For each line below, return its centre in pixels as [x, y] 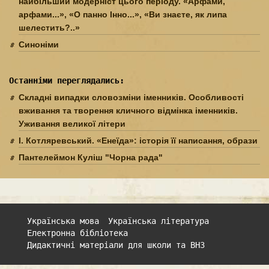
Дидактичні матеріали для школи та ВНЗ [116, 245]
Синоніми [39, 45]
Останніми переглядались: [67, 81]
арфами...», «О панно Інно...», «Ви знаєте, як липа [123, 15]
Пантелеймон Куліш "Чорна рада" [91, 158]
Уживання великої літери [72, 124]
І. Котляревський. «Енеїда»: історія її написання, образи [138, 141]
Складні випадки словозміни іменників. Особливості [131, 98]
